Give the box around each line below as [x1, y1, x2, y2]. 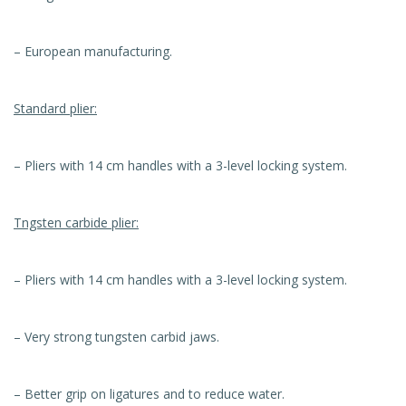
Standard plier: [14, 99, 97, 117]
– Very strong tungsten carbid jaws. [14, 327, 219, 345]
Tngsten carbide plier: [14, 213, 139, 231]
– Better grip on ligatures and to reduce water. [14, 384, 285, 402]
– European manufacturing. [14, 42, 172, 60]
